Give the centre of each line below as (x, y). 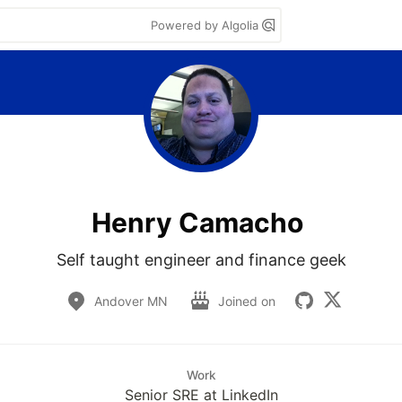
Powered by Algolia (206, 25)
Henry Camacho (197, 222)
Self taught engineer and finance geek (201, 260)
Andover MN (131, 301)
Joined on (249, 301)
